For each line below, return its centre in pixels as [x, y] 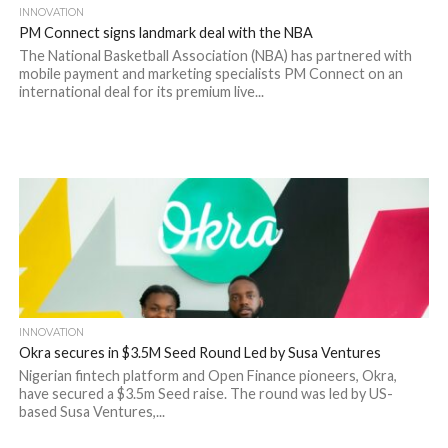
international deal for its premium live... [141, 91]
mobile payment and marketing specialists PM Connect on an [210, 73]
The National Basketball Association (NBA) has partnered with [215, 55]
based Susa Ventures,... [91, 411]
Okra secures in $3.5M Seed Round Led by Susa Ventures [199, 352]
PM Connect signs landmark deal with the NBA [165, 32]
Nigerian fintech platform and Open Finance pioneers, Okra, [207, 375]
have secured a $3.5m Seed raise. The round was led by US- [205, 393]
